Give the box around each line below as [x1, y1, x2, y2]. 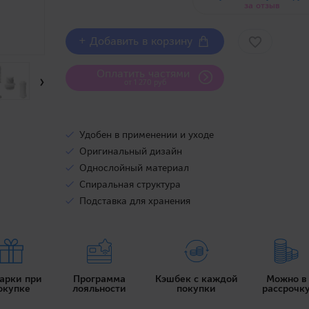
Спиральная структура [79, 178, 181, 190]
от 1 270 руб [123, 77, 166, 87]
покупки [177, 281, 217, 295]
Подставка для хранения [79, 195, 191, 207]
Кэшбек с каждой [154, 272, 238, 285]
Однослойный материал [79, 161, 190, 174]
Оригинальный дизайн [79, 145, 183, 157]
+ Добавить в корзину [79, 34, 197, 48]
